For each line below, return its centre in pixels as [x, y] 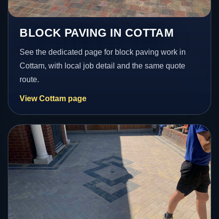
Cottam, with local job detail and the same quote [103, 66]
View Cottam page [53, 98]
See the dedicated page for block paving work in [103, 52]
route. [30, 79]
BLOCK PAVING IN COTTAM [97, 33]
